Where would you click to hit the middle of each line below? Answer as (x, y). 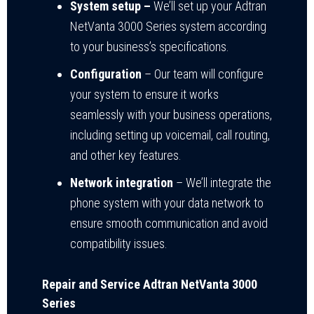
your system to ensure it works (144, 95)
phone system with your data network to (167, 203)
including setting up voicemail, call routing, (170, 135)
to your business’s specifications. (150, 47)
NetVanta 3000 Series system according (168, 27)
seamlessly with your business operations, (171, 115)
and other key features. (126, 156)
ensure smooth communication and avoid (169, 224)
